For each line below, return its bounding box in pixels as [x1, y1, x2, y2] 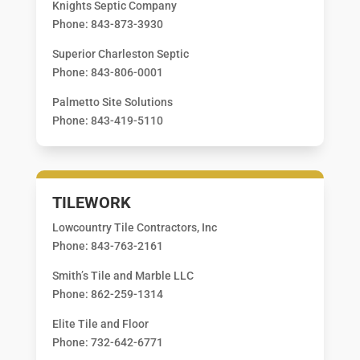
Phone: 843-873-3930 [51, 17, 163, 31]
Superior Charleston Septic [51, 47, 189, 60]
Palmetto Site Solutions [51, 95, 173, 108]
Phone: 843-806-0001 [51, 65, 163, 79]
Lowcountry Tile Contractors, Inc [51, 220, 217, 234]
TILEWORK [51, 192, 131, 212]
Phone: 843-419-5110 [51, 113, 163, 127]
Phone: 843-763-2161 [51, 239, 163, 252]
